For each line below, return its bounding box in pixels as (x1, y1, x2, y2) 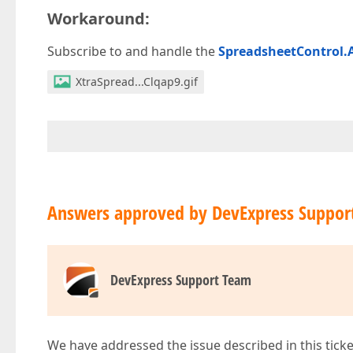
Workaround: (47, 8, 150, 29)
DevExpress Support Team (110, 270, 251, 289)
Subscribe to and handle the (47, 43, 218, 60)
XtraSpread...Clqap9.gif (76, 74, 198, 89)
